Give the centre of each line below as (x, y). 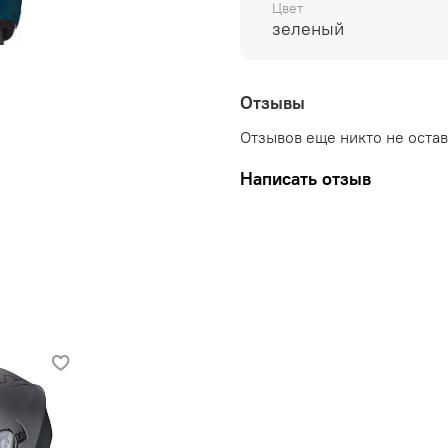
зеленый (308, 29)
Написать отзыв (305, 179)
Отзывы (272, 102)
